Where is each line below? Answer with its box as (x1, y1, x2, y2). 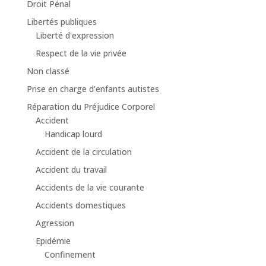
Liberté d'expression (35, 30, 114, 41)
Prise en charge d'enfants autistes (26, 83, 159, 94)
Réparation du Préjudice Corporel (26, 101, 155, 112)
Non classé (26, 65, 69, 77)
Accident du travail (35, 164, 107, 175)
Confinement (44, 249, 96, 260)
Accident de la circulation (35, 146, 132, 157)
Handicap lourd (44, 128, 102, 140)
